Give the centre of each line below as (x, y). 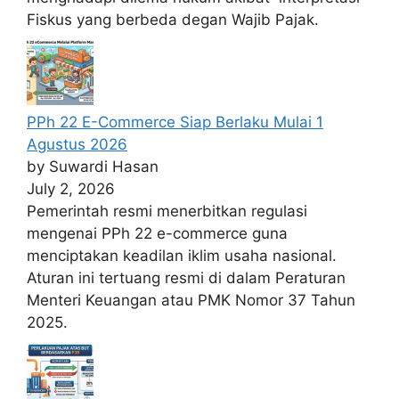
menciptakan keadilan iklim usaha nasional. (182, 256)
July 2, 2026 (71, 189)
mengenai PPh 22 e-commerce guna (157, 234)
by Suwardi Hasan (93, 167)
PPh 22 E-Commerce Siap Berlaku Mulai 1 (175, 122)
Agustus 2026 (77, 145)
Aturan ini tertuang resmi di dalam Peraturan (186, 278)
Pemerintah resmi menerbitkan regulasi (167, 212)
